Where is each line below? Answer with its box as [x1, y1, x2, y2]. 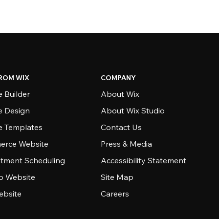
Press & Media [100, 139, 152, 149]
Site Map [100, 172, 133, 182]
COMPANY [100, 73, 136, 82]
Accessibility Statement [100, 155, 186, 165]
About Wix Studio [100, 106, 165, 115]
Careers [100, 189, 129, 198]
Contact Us [100, 122, 142, 132]
